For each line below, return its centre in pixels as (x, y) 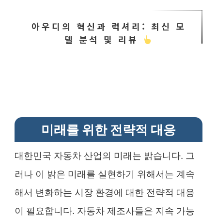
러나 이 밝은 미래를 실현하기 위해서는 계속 (105, 174)
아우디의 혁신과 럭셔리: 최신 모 (108, 26)
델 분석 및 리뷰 (103, 39)
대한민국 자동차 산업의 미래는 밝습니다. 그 (105, 156)
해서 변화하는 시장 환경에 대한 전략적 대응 (105, 193)
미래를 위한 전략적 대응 (108, 130)
